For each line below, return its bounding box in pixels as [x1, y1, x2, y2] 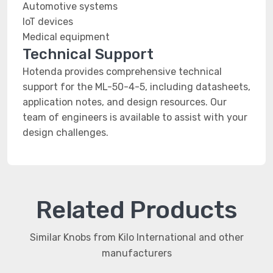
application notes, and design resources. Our [23, 96, 227, 108]
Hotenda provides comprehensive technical [23, 66, 222, 77]
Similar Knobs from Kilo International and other [29, 232, 244, 243]
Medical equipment [23, 31, 110, 43]
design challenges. [23, 127, 108, 138]
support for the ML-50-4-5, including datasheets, [23, 81, 250, 93]
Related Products [36, 196, 237, 224]
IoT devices [23, 16, 73, 27]
